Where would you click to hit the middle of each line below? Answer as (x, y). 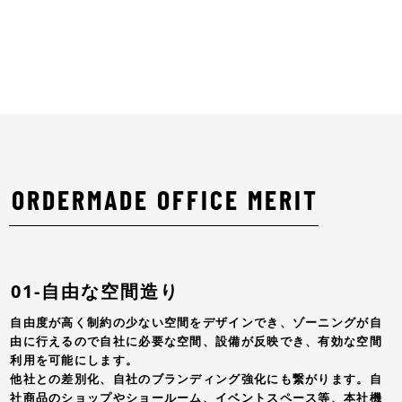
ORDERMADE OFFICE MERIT (165, 200)
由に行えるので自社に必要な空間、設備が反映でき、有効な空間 (196, 341)
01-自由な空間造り (95, 292)
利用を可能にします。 (74, 360)
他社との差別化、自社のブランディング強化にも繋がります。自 (196, 379)
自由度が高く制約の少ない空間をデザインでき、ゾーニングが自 (196, 323)
